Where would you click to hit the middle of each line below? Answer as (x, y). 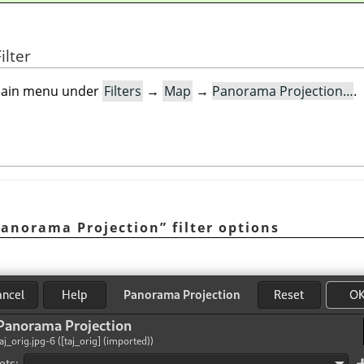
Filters (123, 91)
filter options (223, 227)
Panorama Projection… (283, 91)
